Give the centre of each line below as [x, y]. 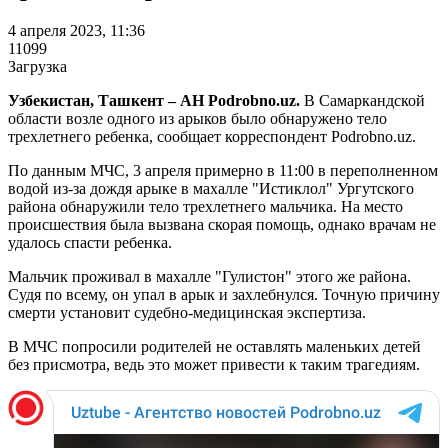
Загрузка [37, 66]
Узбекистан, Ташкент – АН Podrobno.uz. [154, 100]
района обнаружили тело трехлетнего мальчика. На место [205, 206]
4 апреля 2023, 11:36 [76, 30]
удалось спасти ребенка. [90, 242]
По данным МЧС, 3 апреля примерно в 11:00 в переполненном [223, 170]
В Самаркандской [362, 100]
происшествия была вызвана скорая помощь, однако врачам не [222, 224]
